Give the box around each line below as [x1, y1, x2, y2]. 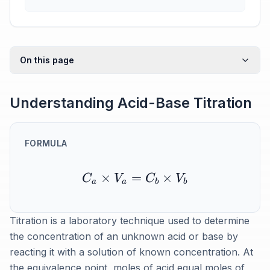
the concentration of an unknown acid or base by [10, 230, 238, 242]
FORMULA [25, 138, 67, 148]
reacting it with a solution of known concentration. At [10, 246, 253, 258]
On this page [20, 55, 74, 65]
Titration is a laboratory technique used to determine [10, 215, 250, 227]
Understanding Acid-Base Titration [10, 94, 252, 111]
